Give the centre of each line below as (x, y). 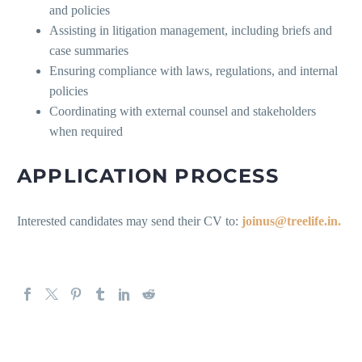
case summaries (89, 51)
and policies (80, 11)
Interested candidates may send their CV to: (129, 221)
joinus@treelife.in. (291, 221)
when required (86, 132)
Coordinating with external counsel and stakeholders (183, 112)
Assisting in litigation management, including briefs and (191, 31)
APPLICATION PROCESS (148, 176)
